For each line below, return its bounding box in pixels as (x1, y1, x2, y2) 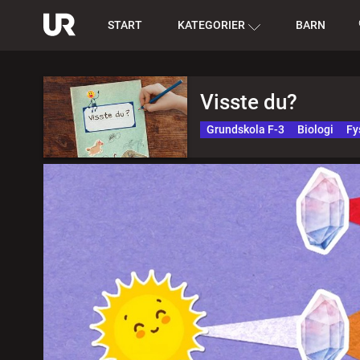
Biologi (297, 123, 333, 136)
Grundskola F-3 (206, 123, 284, 136)
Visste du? (199, 89, 297, 114)
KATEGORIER (177, 18, 245, 31)
